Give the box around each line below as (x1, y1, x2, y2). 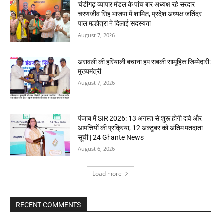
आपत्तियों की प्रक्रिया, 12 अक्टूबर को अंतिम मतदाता (78, 124, 203, 132)
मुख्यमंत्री (78, 67, 102, 75)
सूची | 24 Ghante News (78, 133, 144, 142)
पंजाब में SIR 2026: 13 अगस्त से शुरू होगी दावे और (78, 114, 202, 123)
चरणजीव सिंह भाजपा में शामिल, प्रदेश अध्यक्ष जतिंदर (78, 9, 202, 18)
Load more (92, 169, 122, 178)
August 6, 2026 (78, 145, 115, 153)
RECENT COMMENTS (16, 200, 81, 209)
